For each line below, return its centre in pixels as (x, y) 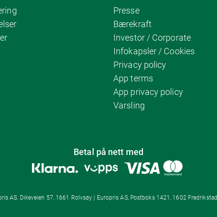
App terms (133, 78)
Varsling (129, 105)
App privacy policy (148, 92)
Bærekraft (132, 24)
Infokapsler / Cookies (154, 51)
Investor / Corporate (152, 38)
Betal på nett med (108, 152)
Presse (126, 10)
